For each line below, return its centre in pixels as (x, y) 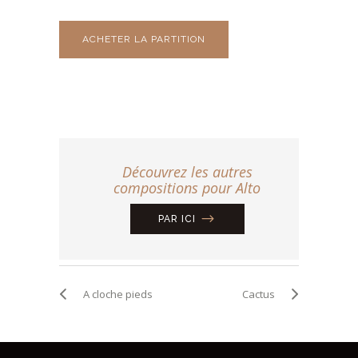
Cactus (259, 294)
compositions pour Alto (187, 188)
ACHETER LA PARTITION (144, 40)
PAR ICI (177, 219)
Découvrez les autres (187, 172)
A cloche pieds (118, 294)
